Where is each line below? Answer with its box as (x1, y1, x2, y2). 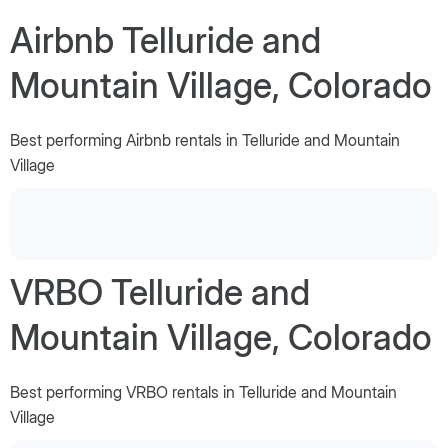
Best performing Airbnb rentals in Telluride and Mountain (10, 129, 400, 150)
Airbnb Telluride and (10, 18, 321, 61)
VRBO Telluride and (10, 270, 310, 313)
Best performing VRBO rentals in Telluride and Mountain (10, 381, 397, 402)
